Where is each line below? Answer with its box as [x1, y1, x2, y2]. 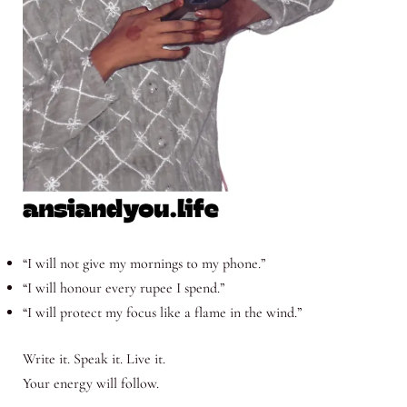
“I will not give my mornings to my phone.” [22, 253, 265, 273]
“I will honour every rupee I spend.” [22, 278, 224, 297]
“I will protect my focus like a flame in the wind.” [22, 303, 302, 322]
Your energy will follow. [22, 373, 159, 392]
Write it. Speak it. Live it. [22, 349, 165, 368]
